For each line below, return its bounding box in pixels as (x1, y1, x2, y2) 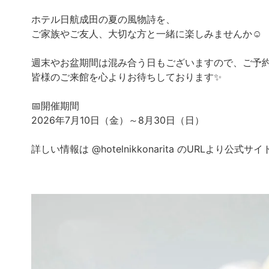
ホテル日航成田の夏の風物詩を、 (31, 13, 175, 26)
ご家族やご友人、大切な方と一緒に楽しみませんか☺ (31, 28, 262, 40)
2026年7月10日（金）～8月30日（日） (31, 114, 204, 127)
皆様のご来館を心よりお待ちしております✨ (31, 71, 222, 83)
